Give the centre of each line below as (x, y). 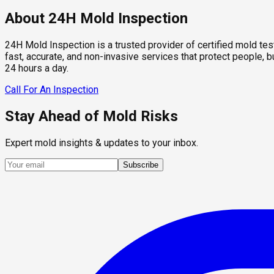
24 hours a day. (37, 68)
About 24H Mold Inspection (96, 18)
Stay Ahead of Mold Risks (91, 116)
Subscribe (141, 165)
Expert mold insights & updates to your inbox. (102, 143)
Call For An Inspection (52, 89)
